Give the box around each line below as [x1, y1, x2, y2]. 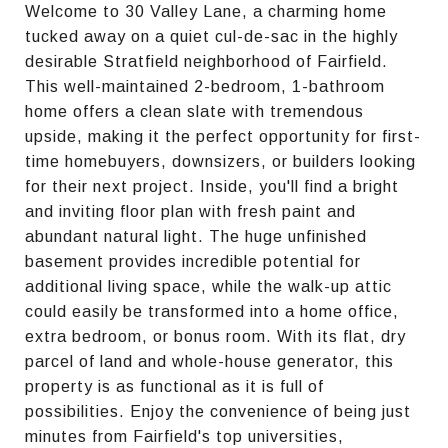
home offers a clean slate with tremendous [25, 102, 364, 120]
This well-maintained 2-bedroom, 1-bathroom [25, 77, 385, 95]
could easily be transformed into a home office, [25, 302, 399, 320]
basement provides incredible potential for [25, 252, 361, 270]
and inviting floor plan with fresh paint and [25, 202, 356, 220]
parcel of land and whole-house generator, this [25, 352, 394, 370]
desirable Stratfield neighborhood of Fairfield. [25, 52, 388, 70]
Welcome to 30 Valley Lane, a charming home [25, 2, 387, 20]
